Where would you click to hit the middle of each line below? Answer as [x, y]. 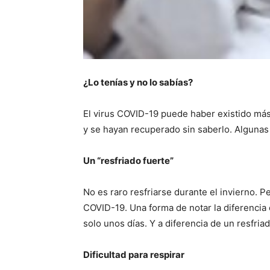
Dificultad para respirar [134, 254]
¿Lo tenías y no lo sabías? [138, 82]
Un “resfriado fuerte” [128, 160]
